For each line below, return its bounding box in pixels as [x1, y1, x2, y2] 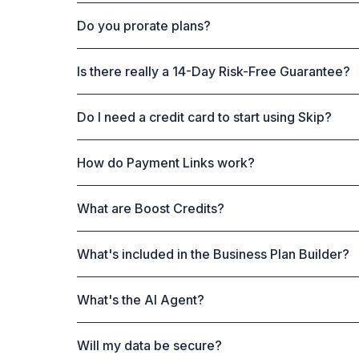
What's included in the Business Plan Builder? [77, 246, 349, 263]
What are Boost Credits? [77, 200, 224, 217]
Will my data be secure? [77, 337, 222, 354]
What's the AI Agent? [77, 292, 204, 309]
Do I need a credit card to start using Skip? [77, 109, 332, 126]
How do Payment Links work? [77, 155, 255, 171]
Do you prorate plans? [77, 18, 211, 34]
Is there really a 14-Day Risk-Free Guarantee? [77, 63, 350, 80]
